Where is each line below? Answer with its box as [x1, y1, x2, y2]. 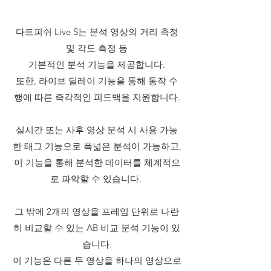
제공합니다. [117, 59, 165, 70]
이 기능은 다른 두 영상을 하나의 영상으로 [12, 255, 181, 266]
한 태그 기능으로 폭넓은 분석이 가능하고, [12, 140, 181, 152]
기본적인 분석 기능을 [28, 59, 117, 70]
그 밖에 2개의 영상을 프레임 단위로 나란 [15, 206, 179, 217]
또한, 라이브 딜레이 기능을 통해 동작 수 [16, 75, 178, 87]
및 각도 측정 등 [66, 42, 128, 54]
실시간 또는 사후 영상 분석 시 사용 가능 [16, 124, 178, 135]
